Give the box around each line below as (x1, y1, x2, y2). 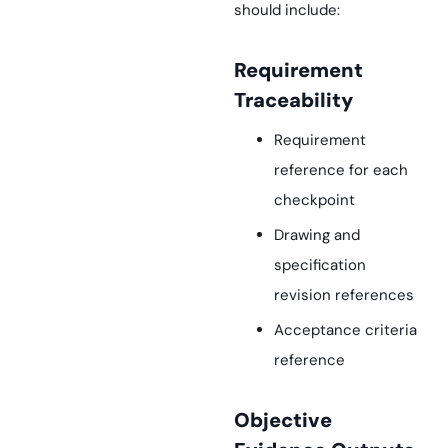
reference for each (274, 160, 408, 180)
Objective (234, 407, 250, 433)
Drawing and (274, 225, 360, 245)
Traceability (234, 87, 353, 113)
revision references (274, 285, 414, 305)
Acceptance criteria (274, 320, 417, 340)
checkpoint (274, 190, 355, 210)
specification (274, 255, 366, 275)
